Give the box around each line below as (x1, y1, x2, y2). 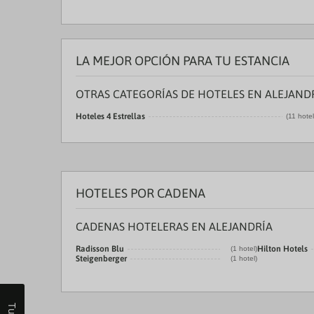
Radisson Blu (76, 244, 124, 254)
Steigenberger (76, 254, 127, 264)
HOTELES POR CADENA (76, 186, 205, 200)
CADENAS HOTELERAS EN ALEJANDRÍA (76, 220, 273, 233)
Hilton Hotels (257, 244, 308, 254)
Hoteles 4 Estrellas (76, 111, 145, 121)
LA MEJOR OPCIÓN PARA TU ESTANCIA (76, 53, 289, 68)
